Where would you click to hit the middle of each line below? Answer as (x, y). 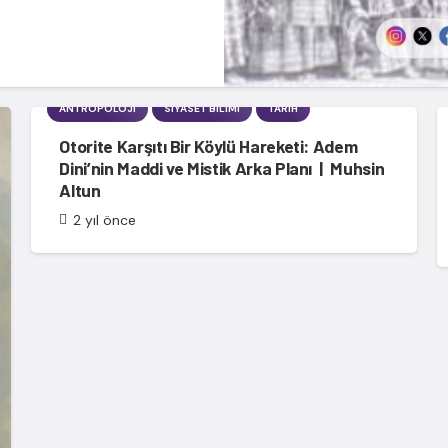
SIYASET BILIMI (202, 109)
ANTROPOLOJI (98, 109)
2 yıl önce (105, 220)
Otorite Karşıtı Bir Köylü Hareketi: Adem (208, 146)
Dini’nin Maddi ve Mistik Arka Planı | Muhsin (222, 168)
